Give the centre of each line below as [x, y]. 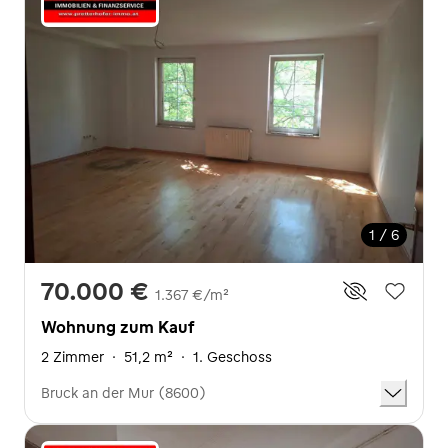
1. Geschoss [232, 357]
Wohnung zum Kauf [117, 327]
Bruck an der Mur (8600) [123, 393]
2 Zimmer [72, 357]
